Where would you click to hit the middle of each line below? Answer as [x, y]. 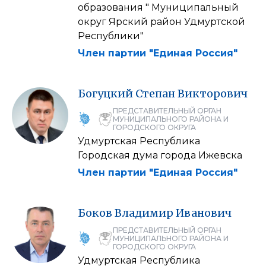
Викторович [213, 93]
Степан [155, 93]
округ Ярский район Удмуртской [161, 21]
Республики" [111, 36]
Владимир [144, 213]
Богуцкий [105, 93]
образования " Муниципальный [158, 7]
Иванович [204, 213]
